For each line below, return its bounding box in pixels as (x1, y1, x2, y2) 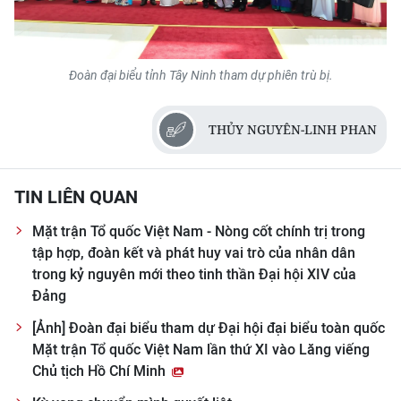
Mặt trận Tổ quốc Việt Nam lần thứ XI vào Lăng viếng (32, 340, 370, 358)
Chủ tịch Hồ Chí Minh (32, 362, 169, 380)
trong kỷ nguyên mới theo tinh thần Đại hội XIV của (32, 265, 356, 283)
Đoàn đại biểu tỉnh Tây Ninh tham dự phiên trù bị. (68, 67, 333, 82)
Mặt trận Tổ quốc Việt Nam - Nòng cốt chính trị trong (32, 222, 365, 240)
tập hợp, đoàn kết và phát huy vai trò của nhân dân (32, 243, 355, 261)
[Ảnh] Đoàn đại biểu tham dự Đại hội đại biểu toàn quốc (32, 319, 385, 337)
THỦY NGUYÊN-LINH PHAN (209, 120, 377, 138)
